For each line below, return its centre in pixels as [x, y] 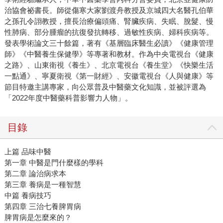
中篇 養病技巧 [28, 196]
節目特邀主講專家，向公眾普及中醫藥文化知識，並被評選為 [105, 87]
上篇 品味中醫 [28, 152]
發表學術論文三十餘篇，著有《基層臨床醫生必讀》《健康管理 [109, 43]
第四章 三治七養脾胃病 [43, 207]
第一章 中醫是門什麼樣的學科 [54, 163]
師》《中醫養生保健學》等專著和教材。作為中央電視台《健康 [109, 54]
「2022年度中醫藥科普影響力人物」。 [68, 98]
